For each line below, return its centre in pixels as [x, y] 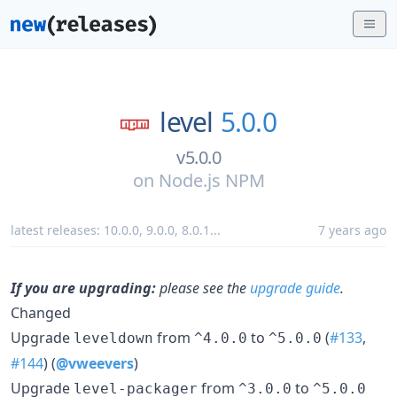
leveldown [113, 338]
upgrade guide [295, 288]
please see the [203, 288]
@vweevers [95, 363]
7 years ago [352, 230]
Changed [41, 312]
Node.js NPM [211, 180]
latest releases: [57, 230]
